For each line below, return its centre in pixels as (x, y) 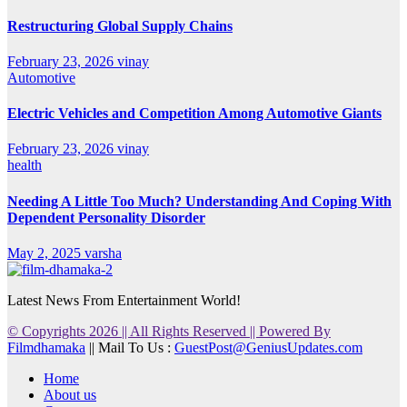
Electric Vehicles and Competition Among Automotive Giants (194, 114)
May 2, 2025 (46, 253)
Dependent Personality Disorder (106, 217)
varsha (103, 253)
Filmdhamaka (46, 347)
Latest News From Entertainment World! (124, 300)
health (25, 165)
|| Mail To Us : (130, 347)
